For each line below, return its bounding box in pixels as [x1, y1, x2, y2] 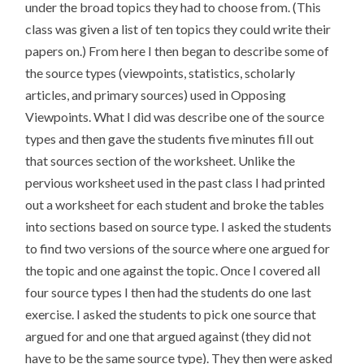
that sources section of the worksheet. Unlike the [25, 153, 296, 169]
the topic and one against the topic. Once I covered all [25, 262, 321, 279]
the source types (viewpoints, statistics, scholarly [25, 65, 296, 81]
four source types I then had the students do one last [25, 284, 312, 301]
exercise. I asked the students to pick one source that [25, 306, 317, 323]
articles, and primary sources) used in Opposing [25, 87, 287, 103]
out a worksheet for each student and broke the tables [25, 197, 325, 213]
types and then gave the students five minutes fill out [25, 131, 314, 147]
